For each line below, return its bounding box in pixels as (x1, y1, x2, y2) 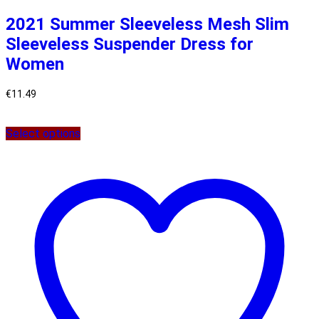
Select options (6, 127, 80, 141)
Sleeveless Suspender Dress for (6, 33, 253, 54)
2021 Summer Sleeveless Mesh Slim (6, 14, 289, 34)
